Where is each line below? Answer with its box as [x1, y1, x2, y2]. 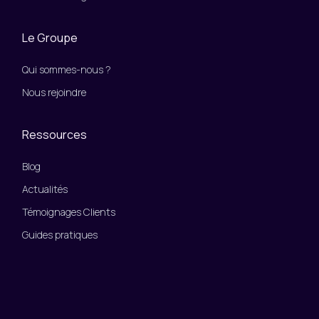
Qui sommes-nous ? [22, 63, 111, 77]
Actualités [22, 182, 68, 197]
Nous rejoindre [22, 85, 86, 100]
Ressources [22, 127, 87, 143]
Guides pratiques [22, 228, 98, 242]
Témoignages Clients [22, 205, 115, 219]
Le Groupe [22, 30, 78, 46]
